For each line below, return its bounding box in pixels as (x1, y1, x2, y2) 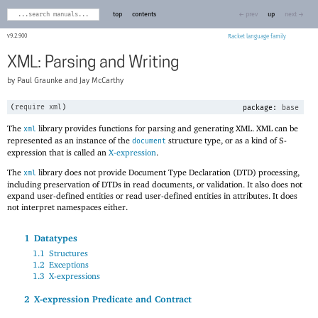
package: (238, 104, 277, 112)
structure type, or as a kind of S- (166, 134, 287, 146)
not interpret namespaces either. (7, 201, 128, 212)
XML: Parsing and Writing (7, 55, 179, 72)
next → (285, 11, 304, 18)
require (15, 103, 45, 111)
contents (132, 11, 156, 18)
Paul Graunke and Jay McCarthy (17, 77, 124, 84)
